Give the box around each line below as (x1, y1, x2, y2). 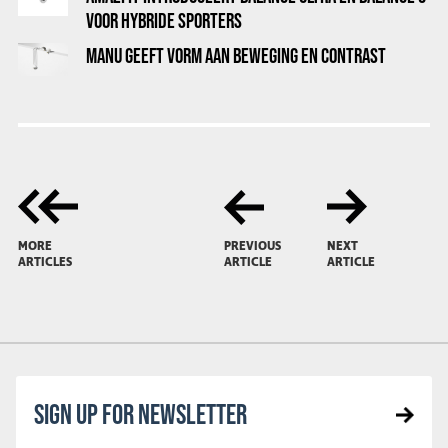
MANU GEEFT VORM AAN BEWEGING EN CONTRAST (86, 44, 386, 67)
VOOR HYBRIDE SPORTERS (86, 9, 242, 32)
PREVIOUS (224, 238, 281, 255)
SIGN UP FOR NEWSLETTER (34, 398, 247, 430)
